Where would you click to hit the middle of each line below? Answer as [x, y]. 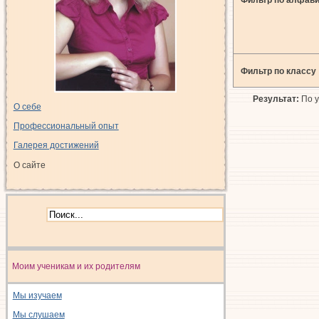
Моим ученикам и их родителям [75, 266]
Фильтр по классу [278, 71]
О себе [27, 106]
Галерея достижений [56, 146]
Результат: [276, 99]
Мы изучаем [37, 295]
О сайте [29, 165]
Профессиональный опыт [66, 126]
